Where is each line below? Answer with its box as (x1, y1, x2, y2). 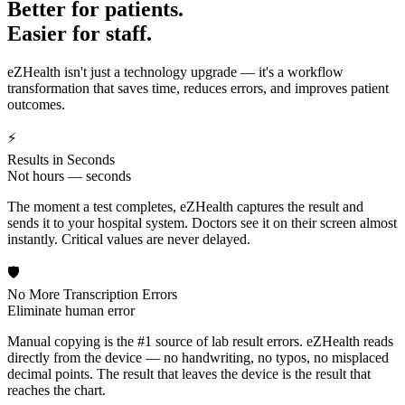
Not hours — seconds (7, 167, 131, 184)
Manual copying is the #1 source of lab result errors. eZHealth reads (7, 333, 393, 349)
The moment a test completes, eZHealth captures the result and (7, 198, 363, 214)
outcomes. (7, 96, 65, 112)
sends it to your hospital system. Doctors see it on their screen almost (7, 214, 397, 231)
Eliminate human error (7, 302, 135, 318)
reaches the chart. (7, 381, 106, 398)
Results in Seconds (7, 151, 115, 167)
